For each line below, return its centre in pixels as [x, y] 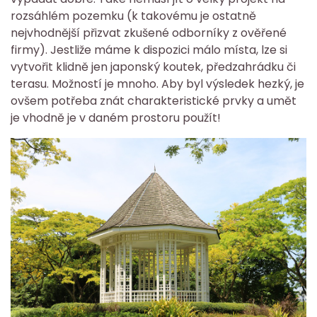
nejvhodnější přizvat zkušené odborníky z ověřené [149, 33]
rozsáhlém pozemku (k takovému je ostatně [133, 16]
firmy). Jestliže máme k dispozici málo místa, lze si [149, 50]
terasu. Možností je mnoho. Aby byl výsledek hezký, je [157, 84]
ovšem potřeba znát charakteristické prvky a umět [154, 101]
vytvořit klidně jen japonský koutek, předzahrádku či [153, 67]
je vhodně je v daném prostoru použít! [116, 118]
